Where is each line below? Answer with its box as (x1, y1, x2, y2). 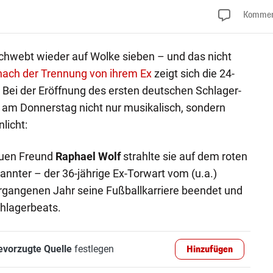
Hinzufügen (186, 243, 233, 255)
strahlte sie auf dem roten (120, 149, 247, 163)
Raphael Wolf (55, 149, 121, 163)
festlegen (71, 243, 114, 255)
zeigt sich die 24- (151, 66, 235, 80)
